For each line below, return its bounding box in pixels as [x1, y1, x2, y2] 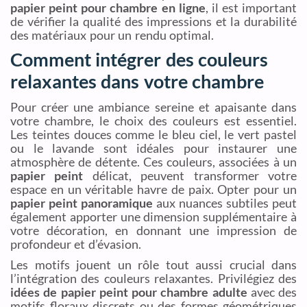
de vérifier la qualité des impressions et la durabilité [10, 13, 297, 29]
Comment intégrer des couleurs [10, 47, 269, 71]
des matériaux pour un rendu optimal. [10, 27, 214, 42]
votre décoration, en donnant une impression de [10, 222, 297, 238]
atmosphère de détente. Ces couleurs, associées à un [10, 153, 297, 169]
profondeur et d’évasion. [10, 236, 141, 251]
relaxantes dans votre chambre [10, 69, 265, 93]
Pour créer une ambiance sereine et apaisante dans [10, 99, 297, 114]
